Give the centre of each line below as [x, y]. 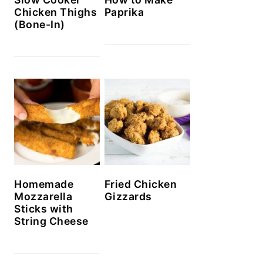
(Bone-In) [40, 25]
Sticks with [44, 208]
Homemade [44, 184]
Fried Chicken [141, 184]
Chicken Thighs [55, 12]
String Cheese [51, 221]
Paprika [124, 12]
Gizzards [128, 196]
